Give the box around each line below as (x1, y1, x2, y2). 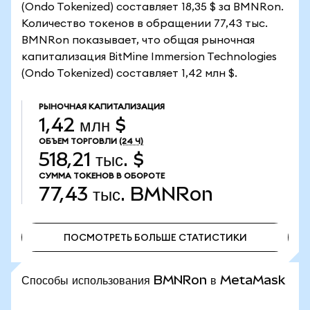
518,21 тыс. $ (39, 149, 144, 170)
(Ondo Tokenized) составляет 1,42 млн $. (21, 68, 237, 79)
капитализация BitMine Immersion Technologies (21, 51, 277, 62)
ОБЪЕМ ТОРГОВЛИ (39, 137, 117, 145)
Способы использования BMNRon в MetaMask (21, 273, 285, 287)
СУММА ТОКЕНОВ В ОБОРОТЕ (39, 172, 165, 180)
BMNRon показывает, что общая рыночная (21, 35, 255, 46)
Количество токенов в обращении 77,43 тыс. (21, 18, 268, 29)
